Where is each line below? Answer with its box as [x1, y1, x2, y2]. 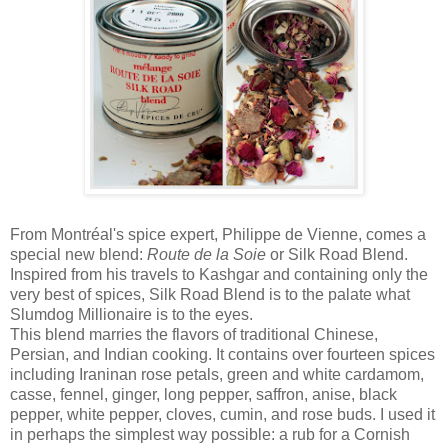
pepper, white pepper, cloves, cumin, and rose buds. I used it [10, 406, 435, 424]
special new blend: [10, 246, 147, 264]
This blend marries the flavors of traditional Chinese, [10, 326, 378, 344]
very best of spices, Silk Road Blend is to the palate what [10, 286, 410, 304]
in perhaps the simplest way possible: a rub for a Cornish [10, 426, 410, 444]
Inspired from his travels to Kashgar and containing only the [10, 266, 428, 284]
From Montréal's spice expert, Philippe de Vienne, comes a [10, 226, 426, 244]
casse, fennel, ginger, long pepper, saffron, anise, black [10, 386, 397, 404]
